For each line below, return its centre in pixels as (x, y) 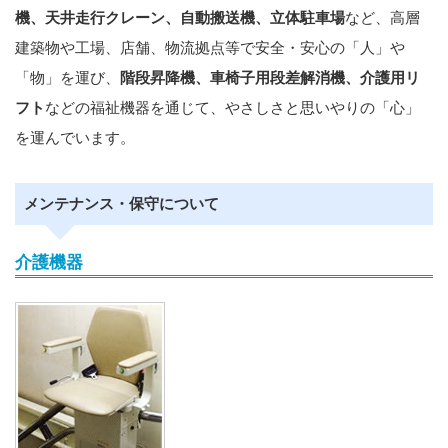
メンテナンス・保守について (121, 204)
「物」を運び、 (67, 78)
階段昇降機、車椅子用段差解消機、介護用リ (270, 78)
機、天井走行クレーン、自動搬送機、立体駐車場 (180, 18)
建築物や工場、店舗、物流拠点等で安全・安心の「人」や (210, 48)
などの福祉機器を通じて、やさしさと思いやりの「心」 (232, 108)
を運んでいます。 (75, 138)
